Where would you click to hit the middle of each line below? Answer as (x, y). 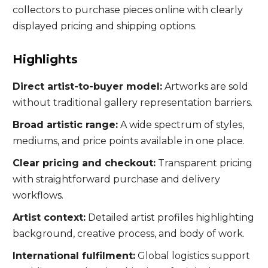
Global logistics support (192, 256)
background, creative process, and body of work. (128, 234)
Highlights (47, 59)
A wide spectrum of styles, (181, 125)
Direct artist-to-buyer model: (87, 86)
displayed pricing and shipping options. (104, 26)
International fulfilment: (74, 256)
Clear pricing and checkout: (84, 163)
